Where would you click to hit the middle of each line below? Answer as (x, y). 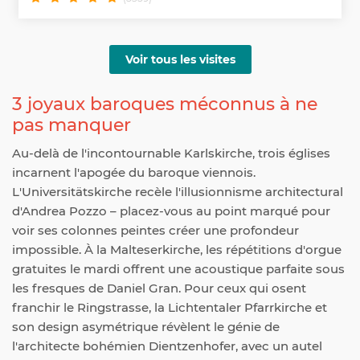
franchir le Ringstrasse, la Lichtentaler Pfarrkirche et (170, 307)
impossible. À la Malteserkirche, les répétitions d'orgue (177, 249)
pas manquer (72, 125)
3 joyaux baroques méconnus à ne (165, 104)
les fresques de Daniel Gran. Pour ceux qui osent (159, 288)
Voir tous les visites (180, 59)
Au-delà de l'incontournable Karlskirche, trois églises (171, 153)
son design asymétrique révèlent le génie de (146, 326)
